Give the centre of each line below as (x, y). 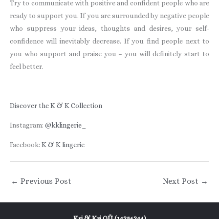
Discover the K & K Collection (56, 105)
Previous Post (45, 181)
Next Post (182, 181)
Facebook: (26, 144)
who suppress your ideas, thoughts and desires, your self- (109, 28)
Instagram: (27, 125)
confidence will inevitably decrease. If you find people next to (109, 41)
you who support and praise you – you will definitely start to (109, 54)
